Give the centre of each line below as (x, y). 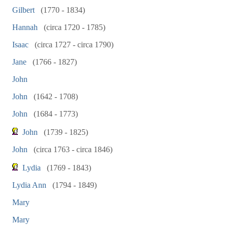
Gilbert (23, 10)
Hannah (25, 27)
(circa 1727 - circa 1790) (73, 45)
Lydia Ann (29, 185)
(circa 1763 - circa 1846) (72, 149)
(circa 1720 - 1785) (74, 27)
